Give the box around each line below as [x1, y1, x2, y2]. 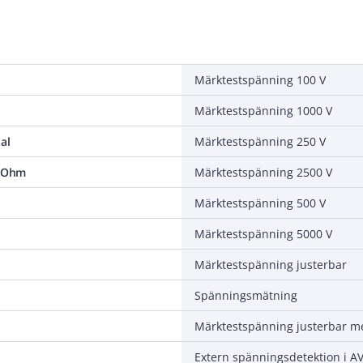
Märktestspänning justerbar [194, 256, 347, 272]
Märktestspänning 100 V [194, 71, 326, 88]
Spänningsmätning [194, 287, 297, 303]
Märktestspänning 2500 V [194, 164, 332, 180]
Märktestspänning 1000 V [194, 102, 332, 118]
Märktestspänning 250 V [194, 133, 326, 149]
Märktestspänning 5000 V [194, 225, 332, 241]
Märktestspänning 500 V [194, 194, 326, 211]
